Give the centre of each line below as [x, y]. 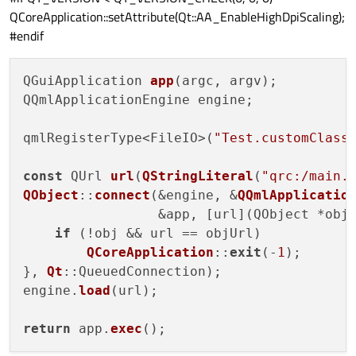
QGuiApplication [87, 81]
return [47, 329]
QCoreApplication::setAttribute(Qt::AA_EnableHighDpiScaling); [177, 17]
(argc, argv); [226, 81]
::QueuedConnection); [142, 272]
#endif [27, 36]
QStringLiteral [198, 176]
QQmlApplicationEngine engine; [138, 100]
